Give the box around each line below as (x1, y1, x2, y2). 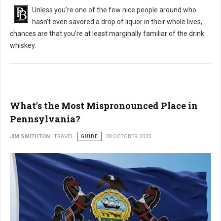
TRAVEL (54, 133, 74, 140)
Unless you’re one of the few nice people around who (32, 5, 196, 14)
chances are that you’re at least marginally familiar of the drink (10, 29, 204, 37)
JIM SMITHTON (10, 133, 50, 140)
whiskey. (10, 41, 36, 49)
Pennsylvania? (10, 112, 80, 125)
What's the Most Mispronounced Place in (10, 99, 198, 111)
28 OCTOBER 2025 (106, 133, 151, 140)
